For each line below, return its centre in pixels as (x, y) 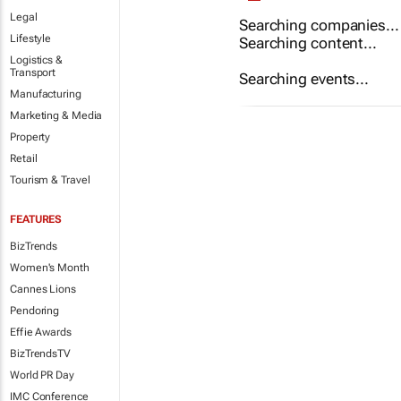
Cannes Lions (43, 289)
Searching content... (307, 43)
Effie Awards (41, 332)
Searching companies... (319, 25)
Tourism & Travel (50, 180)
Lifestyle (31, 38)
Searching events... (304, 79)
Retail (24, 158)
